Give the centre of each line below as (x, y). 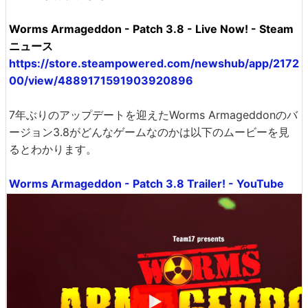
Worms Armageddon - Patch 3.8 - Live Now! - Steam (151, 29)
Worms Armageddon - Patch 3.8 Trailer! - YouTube (146, 183)
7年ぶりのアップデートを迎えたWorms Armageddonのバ (153, 114)
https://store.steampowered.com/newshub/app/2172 (154, 63)
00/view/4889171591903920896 (101, 80)
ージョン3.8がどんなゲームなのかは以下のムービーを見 (149, 132)
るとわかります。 (53, 149)
